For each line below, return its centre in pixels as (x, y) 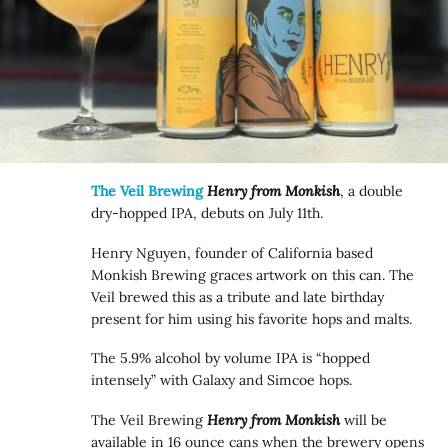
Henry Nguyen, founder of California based (232, 252)
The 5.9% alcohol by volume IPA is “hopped (231, 358)
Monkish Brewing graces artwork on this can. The (253, 274)
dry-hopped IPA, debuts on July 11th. (207, 213)
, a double (372, 191)
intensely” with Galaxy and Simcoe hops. (222, 380)
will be (364, 419)
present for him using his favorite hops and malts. (252, 318)
